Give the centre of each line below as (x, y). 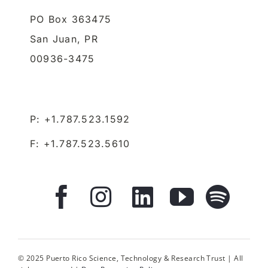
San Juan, (57, 39)
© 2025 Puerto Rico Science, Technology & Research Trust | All (130, 258)
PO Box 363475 (71, 19)
